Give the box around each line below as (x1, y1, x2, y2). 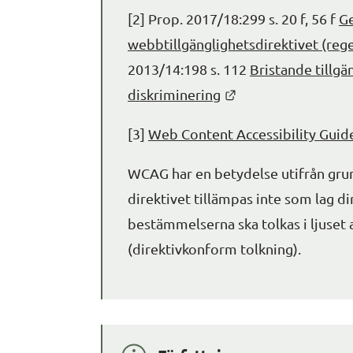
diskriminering (128, 85, 221, 102)
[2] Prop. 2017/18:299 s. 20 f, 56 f (128, 9, 339, 27)
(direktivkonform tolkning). (128, 240, 301, 257)
